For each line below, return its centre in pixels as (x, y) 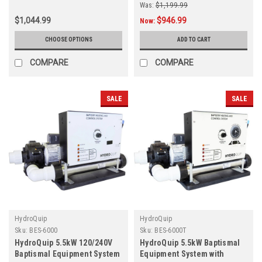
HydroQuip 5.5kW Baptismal (190, 243)
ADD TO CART (194, 40)
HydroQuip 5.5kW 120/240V (63, 243)
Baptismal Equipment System (68, 254)
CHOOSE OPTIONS (68, 40)
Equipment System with (182, 254)
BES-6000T (171, 231)
